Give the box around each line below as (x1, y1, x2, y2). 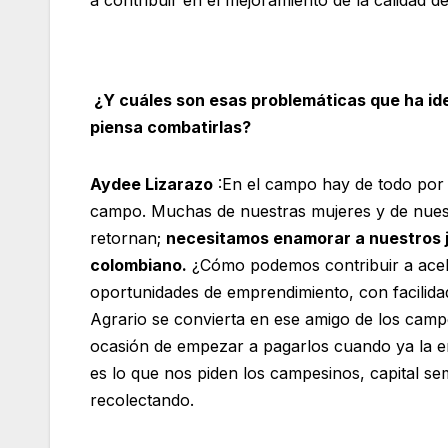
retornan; (90, 227, 166, 248)
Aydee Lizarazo (90, 173, 213, 194)
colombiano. (90, 254, 187, 275)
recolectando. (90, 389, 194, 410)
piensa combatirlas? (90, 116, 251, 137)
